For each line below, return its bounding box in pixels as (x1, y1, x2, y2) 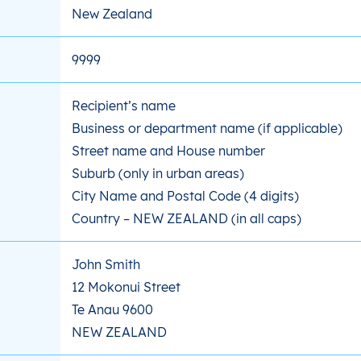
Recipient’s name (72, 98, 176, 114)
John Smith (72, 256, 140, 273)
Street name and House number (72, 143, 265, 160)
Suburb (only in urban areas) (72, 165, 244, 182)
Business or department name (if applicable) (72, 120, 342, 137)
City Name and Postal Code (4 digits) (72, 188, 299, 205)
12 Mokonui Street (72, 279, 180, 296)
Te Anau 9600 (72, 301, 153, 318)
